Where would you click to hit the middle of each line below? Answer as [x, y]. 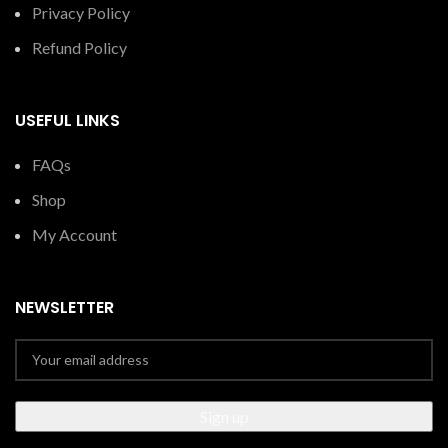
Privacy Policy [81, 12]
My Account [74, 234]
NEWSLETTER [64, 307]
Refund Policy [79, 47]
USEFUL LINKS [67, 120]
